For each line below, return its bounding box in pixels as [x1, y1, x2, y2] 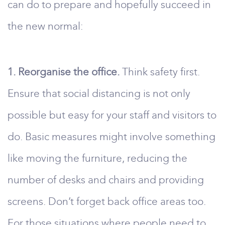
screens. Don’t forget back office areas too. [8, 195, 206, 207]
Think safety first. [120, 66, 200, 78]
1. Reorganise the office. [8, 66, 120, 78]
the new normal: [8, 20, 83, 32]
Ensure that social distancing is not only [8, 87, 190, 99]
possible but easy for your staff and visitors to [8, 109, 216, 121]
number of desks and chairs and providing [8, 174, 204, 186]
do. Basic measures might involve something [8, 131, 215, 143]
